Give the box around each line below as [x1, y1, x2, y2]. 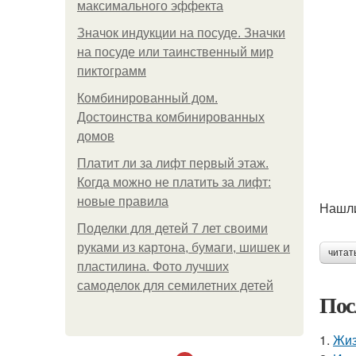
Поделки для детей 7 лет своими [77, 222, 268, 235]
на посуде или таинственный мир [77, 45, 273, 59]
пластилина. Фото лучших [77, 260, 229, 273]
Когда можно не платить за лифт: [77, 176, 271, 189]
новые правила [77, 195, 168, 208]
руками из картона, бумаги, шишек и [77, 241, 290, 254]
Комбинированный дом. [77, 91, 218, 105]
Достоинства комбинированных [77, 110, 265, 124]
